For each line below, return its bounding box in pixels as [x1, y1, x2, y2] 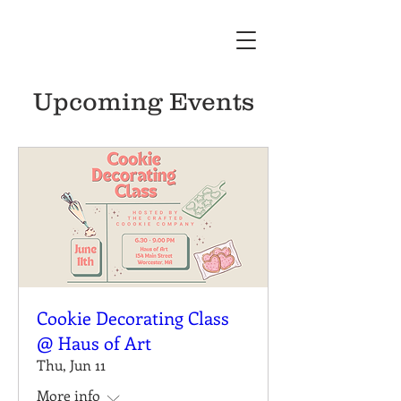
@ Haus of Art [37, 330, 151, 355]
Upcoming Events [32, 87, 254, 115]
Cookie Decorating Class [37, 305, 229, 330]
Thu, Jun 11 [37, 355, 106, 375]
